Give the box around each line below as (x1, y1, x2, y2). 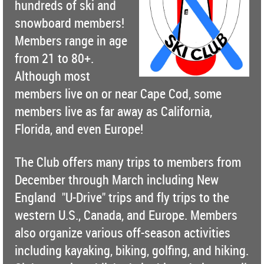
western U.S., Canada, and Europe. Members (15, 206, 237, 223)
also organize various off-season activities (15, 223, 230, 241)
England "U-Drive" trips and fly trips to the (15, 188, 229, 206)
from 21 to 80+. (15, 49, 94, 67)
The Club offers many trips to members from (15, 153, 241, 170)
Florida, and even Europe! (15, 120, 143, 137)
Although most (15, 67, 90, 84)
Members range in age (15, 32, 127, 49)
